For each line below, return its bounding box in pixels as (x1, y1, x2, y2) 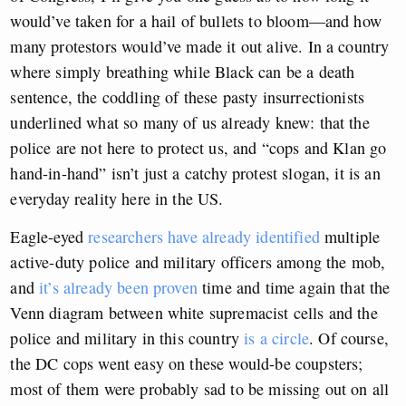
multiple (319, 226, 381, 248)
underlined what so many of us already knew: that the (10, 111, 370, 134)
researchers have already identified (88, 226, 320, 248)
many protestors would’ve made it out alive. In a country (10, 35, 390, 58)
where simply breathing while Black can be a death (10, 61, 355, 83)
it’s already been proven (39, 276, 198, 299)
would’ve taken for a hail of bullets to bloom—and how (10, 10, 382, 33)
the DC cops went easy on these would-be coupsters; (10, 353, 363, 375)
